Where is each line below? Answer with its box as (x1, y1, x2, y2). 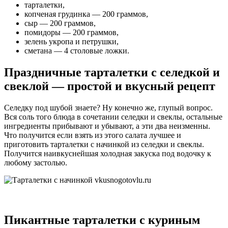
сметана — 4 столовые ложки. (24, 46, 129, 55)
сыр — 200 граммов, (24, 19, 96, 28)
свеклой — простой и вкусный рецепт (4, 79, 215, 93)
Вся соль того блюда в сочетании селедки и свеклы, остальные (4, 112, 222, 121)
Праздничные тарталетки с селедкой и (4, 66, 220, 79)
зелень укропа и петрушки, (24, 37, 119, 46)
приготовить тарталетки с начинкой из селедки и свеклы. (4, 140, 204, 149)
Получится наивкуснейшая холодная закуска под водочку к (4, 149, 211, 158)
